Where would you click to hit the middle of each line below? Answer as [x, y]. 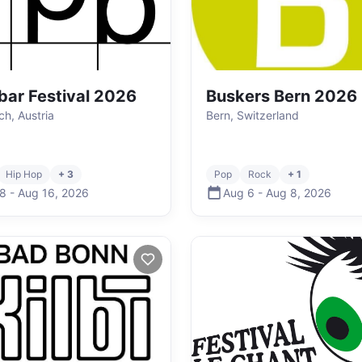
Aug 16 [36, 192]
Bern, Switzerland [253, 115]
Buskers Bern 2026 [282, 96]
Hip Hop [24, 174]
